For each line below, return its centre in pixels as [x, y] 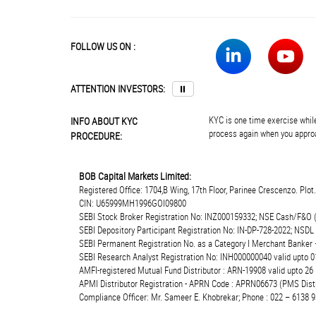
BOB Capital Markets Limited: [135, 176]
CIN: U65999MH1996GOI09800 [133, 203]
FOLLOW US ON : [103, 46]
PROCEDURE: [96, 136]
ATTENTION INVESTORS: [118, 89]
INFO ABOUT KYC [104, 121]
